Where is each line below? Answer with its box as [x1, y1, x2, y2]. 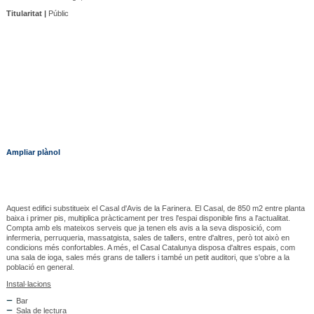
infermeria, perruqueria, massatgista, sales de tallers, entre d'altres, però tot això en [6, 233, 289, 243]
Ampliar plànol [6, 148, 60, 157]
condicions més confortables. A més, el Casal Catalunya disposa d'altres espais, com [6, 243, 295, 252]
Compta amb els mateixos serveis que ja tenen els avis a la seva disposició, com [6, 224, 281, 233]
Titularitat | [6, 9, 46, 18]
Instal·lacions [6, 280, 51, 289]
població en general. [6, 263, 74, 272]
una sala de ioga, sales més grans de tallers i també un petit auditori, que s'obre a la [6, 253, 289, 262]
